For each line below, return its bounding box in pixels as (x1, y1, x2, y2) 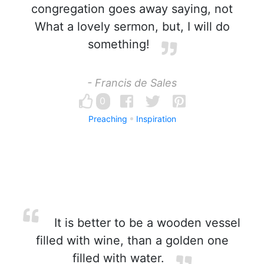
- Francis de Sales (87, 77, 177, 89)
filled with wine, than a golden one (35, 233, 229, 247)
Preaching (88, 114, 127, 124)
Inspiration (136, 114, 176, 124)
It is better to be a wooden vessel (51, 216, 240, 230)
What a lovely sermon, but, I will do (34, 19, 230, 34)
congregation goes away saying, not (31, 2, 233, 16)
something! (87, 37, 150, 51)
